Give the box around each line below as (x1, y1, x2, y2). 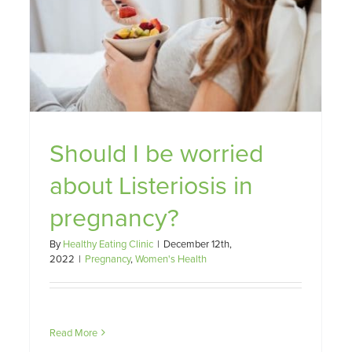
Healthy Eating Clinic (63, 236, 153, 251)
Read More (49, 325, 97, 339)
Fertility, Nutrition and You (112, 34, 306, 59)
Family (147, 61, 176, 76)
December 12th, (163, 236, 232, 251)
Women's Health (135, 251, 207, 266)
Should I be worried (49, 134, 263, 170)
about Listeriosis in (49, 166, 253, 202)
